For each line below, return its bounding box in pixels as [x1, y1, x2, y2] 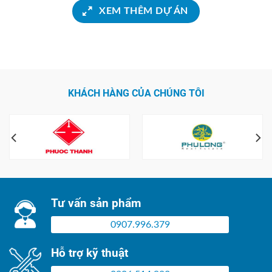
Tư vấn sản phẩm [51, 195, 141, 210]
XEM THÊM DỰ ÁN [99, 7, 188, 16]
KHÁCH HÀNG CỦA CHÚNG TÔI [67, 87, 205, 99]
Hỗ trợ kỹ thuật [51, 245, 128, 260]
